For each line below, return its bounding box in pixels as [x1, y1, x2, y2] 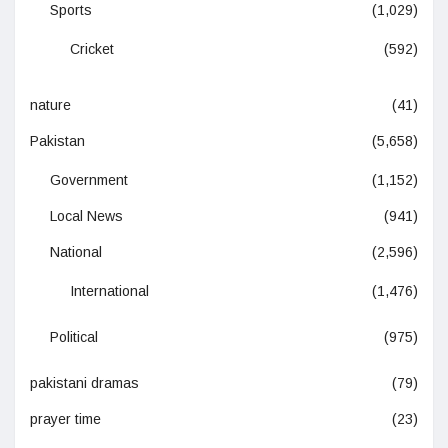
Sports [50, 2, 92, 19]
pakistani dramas [30, 375, 139, 392]
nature [30, 97, 71, 114]
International [70, 283, 149, 300]
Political [50, 329, 98, 346]
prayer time [30, 411, 101, 428]
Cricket [70, 41, 114, 58]
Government [50, 172, 128, 189]
